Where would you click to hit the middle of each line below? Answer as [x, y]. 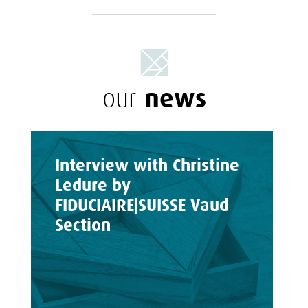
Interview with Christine [147, 165]
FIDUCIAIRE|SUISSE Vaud [142, 205]
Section [82, 225]
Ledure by [92, 185]
